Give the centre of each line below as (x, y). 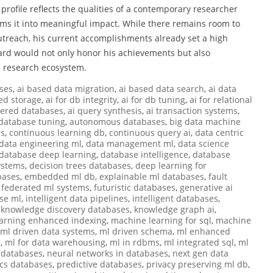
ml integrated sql (199, 242)
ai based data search (161, 88)
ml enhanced (204, 231)
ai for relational (221, 99)
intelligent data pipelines (77, 198)
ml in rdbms (135, 242)
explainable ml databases (152, 176)
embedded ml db (60, 176)
